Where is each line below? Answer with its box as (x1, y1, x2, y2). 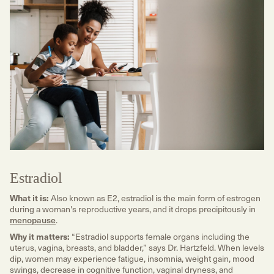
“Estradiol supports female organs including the (70, 230, 250, 243)
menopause (10, 213, 56, 226)
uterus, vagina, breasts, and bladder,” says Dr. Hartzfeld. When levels (10, 241, 264, 254)
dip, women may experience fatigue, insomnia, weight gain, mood (10, 252, 254, 265)
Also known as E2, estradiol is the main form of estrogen (49, 191, 261, 204)
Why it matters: (10, 230, 70, 243)
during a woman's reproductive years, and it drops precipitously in (10, 202, 256, 215)
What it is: (10, 191, 49, 204)
